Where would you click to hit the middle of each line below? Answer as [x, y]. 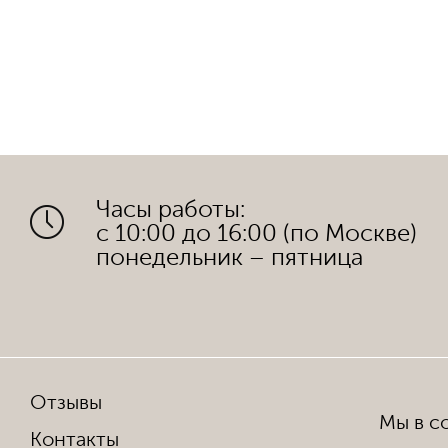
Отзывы [66, 402]
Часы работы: [170, 209]
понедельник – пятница [229, 257]
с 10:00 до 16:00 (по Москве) [256, 233]
